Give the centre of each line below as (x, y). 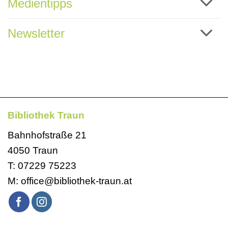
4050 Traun (33, 151)
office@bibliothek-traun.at (76, 181)
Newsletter (36, 33)
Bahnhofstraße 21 (47, 135)
